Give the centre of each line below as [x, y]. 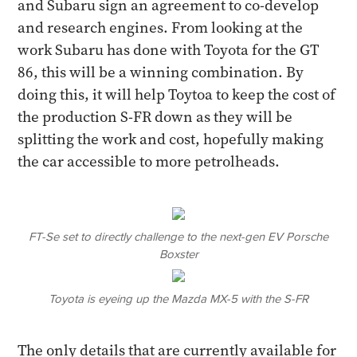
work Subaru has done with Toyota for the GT [169, 50]
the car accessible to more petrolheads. [149, 161]
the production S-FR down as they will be [155, 117]
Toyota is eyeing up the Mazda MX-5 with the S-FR [178, 298]
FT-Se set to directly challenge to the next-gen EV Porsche [178, 236]
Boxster [178, 254]
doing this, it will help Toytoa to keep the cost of [177, 94]
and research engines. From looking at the [161, 27]
